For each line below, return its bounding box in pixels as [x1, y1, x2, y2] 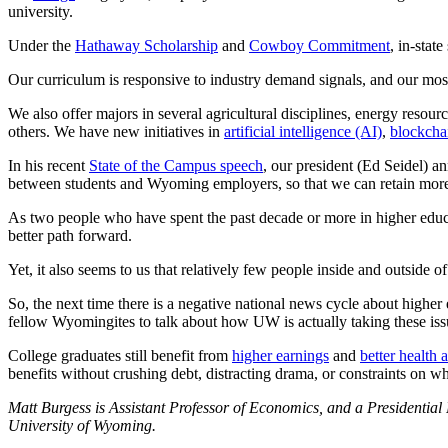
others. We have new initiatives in [8, 122, 224, 140]
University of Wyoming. [8, 416, 156, 434]
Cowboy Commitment [249, 36, 390, 54]
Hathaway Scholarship [75, 36, 218, 54]
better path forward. [8, 226, 132, 244]
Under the [8, 36, 75, 54]
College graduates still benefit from [8, 346, 232, 364]
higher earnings [232, 346, 329, 364]
